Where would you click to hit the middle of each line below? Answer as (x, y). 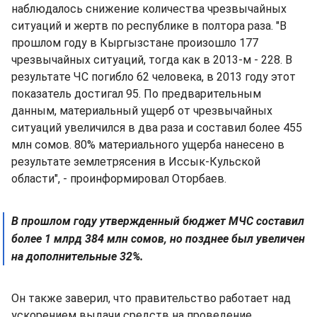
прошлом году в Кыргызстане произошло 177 (135, 43)
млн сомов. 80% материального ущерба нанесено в (148, 145)
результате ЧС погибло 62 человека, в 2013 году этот (154, 77)
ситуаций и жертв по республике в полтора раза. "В (149, 26)
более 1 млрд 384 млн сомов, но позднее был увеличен (158, 239)
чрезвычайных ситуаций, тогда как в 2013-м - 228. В (152, 60)
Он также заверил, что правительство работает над (151, 298)
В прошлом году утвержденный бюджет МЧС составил (158, 221)
